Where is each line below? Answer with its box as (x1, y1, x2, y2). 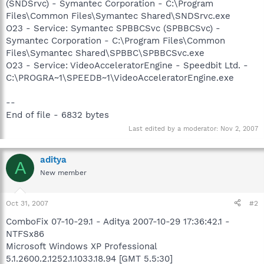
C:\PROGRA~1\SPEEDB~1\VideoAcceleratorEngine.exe (6, 72, 234, 83)
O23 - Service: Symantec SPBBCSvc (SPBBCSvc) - (6, 22, 220, 34)
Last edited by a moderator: (128, 125, 220, 133)
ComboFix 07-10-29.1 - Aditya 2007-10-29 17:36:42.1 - (6, 216, 230, 227)
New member (40, 169, 87, 177)
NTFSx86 (6, 228, 44, 239)
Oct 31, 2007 (6, 199, 48, 207)
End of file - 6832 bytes (6, 109, 109, 120)
